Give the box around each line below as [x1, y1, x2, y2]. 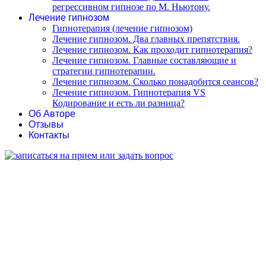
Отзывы [28, 119, 64, 130]
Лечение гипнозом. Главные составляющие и [52, 55, 236, 66]
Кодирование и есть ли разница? [52, 98, 185, 109]
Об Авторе [28, 109, 75, 119]
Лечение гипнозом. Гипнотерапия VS [52, 87, 205, 98]
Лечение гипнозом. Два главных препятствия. [52, 34, 240, 45]
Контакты [28, 130, 69, 141]
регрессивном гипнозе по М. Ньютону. [52, 2, 210, 12]
